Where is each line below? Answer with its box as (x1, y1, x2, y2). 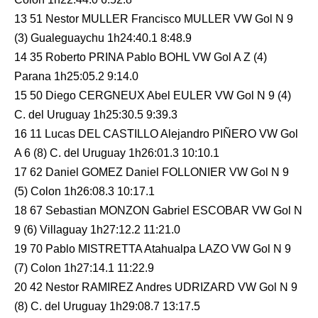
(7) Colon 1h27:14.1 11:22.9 (14, 261, 154, 274)
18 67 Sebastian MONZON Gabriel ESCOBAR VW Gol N (14, 204, 302, 216)
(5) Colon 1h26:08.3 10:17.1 (14, 185, 155, 197)
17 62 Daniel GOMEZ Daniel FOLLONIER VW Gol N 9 (14, 165, 289, 178)
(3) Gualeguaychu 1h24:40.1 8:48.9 (14, 31, 192, 44)
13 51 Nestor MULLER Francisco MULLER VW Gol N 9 (14, 12, 293, 25)
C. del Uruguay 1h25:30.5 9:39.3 (14, 108, 177, 121)
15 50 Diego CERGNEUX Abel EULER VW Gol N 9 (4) (14, 89, 291, 102)
